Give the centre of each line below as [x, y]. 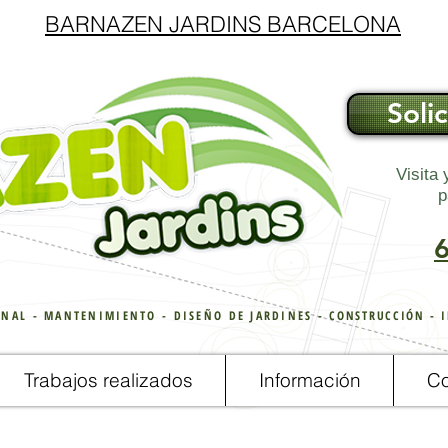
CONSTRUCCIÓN [377, 315]
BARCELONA [334, 24]
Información [309, 380]
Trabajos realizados [108, 380]
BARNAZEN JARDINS [153, 24]
